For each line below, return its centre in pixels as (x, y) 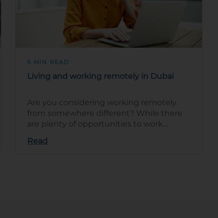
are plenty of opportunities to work (95, 124)
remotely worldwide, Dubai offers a (95, 135)
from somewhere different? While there (105, 113)
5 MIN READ (48, 62)
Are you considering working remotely (102, 102)
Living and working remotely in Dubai (101, 76)
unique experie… (60, 145)
